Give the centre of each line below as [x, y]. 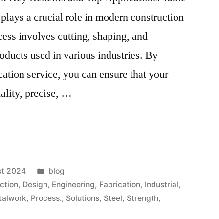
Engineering [74, 184]
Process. [46, 198]
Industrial [162, 184]
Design [35, 184]
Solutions [83, 198]
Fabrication [120, 184]
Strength [143, 198]
